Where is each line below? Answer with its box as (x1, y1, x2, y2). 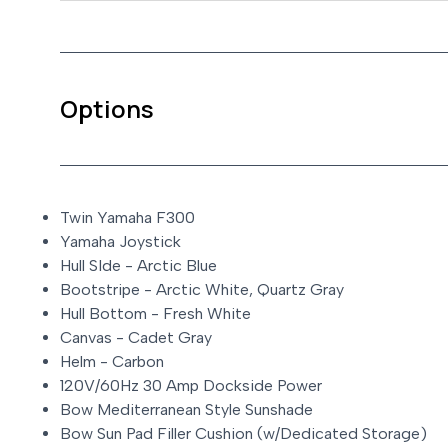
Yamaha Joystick (60, 232, 181, 252)
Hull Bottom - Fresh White (60, 304, 251, 324)
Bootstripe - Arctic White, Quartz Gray (60, 280, 344, 300)
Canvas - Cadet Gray (60, 328, 212, 348)
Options (60, 92, 154, 126)
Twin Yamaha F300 (60, 208, 195, 228)
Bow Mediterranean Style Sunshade (60, 400, 313, 420)
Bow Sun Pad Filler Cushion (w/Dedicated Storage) (60, 424, 427, 444)
